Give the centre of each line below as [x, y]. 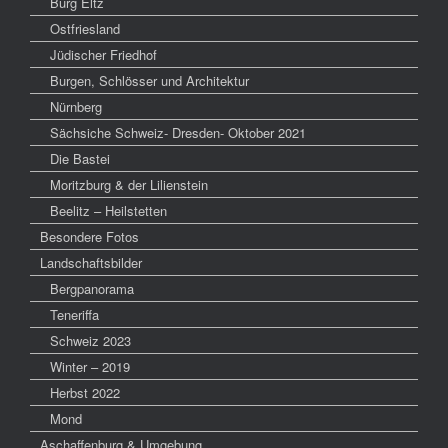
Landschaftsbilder [91, 262]
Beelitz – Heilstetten [108, 210]
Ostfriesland [85, 28]
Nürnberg [76, 106]
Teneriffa [74, 314]
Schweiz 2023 [90, 340]
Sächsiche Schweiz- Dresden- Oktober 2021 [178, 132]
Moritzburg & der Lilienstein [129, 184]
